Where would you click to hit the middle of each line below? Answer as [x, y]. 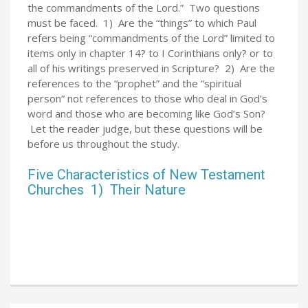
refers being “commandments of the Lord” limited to [151, 38]
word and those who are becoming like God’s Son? [146, 113]
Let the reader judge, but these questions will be [145, 129]
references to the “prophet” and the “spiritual [134, 83]
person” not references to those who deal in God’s [147, 98]
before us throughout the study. [103, 144]
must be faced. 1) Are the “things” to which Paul [142, 23]
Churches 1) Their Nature [107, 189]
